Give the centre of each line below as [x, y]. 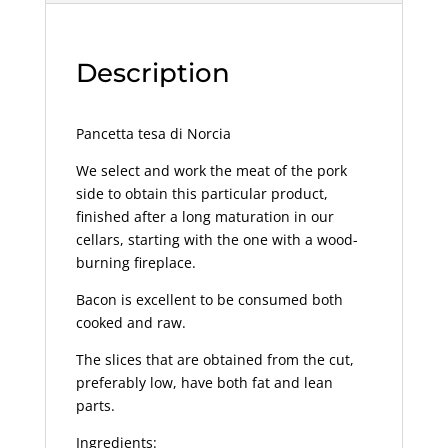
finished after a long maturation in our [204, 216]
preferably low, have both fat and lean [204, 382]
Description [152, 72]
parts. [95, 405]
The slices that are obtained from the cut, [214, 359]
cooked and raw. [130, 322]
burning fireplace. [135, 262]
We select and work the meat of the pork [211, 170]
